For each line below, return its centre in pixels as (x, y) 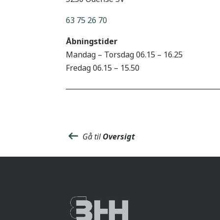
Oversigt (119, 137)
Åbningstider (92, 41)
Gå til (92, 137)
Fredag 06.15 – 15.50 (103, 68)
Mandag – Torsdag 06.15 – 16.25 (124, 54)
